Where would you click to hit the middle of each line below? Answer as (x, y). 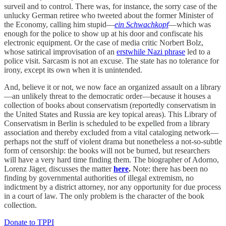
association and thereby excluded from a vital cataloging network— (111, 132)
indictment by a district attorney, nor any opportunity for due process (112, 187)
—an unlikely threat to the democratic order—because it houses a (107, 96)
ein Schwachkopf (142, 24)
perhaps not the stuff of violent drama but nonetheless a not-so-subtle (113, 141)
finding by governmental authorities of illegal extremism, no (99, 178)
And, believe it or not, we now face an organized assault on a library (112, 87)
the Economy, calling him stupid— (59, 24)
